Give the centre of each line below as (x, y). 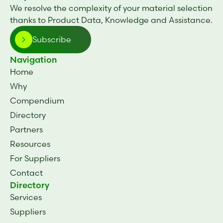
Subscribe (52, 40)
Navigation (33, 59)
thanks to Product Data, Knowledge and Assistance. (111, 20)
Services (26, 197)
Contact (26, 172)
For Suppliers (35, 158)
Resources (30, 144)
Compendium (37, 100)
